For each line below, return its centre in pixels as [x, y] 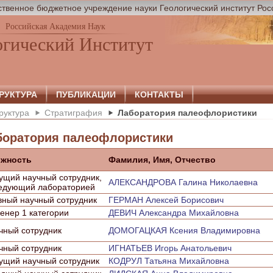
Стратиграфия [73, 113]
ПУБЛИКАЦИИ [86, 94]
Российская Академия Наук [55, 27]
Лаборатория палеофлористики [187, 113]
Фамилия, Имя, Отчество [162, 160]
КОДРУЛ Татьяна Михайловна [169, 261]
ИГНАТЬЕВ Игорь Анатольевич [170, 248]
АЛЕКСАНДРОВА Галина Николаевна [183, 182]
